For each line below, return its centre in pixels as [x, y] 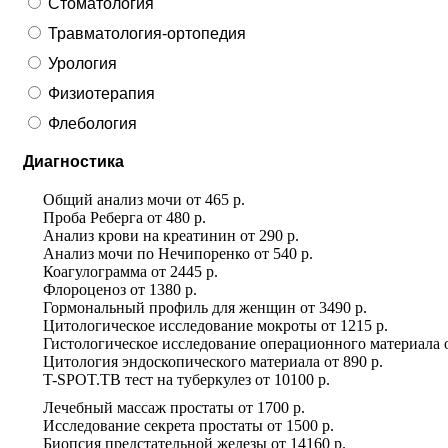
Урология [82, 63]
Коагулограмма [95, 271]
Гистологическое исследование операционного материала [241, 343]
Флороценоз [84, 289]
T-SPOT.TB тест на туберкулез [147, 379]
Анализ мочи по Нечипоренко [146, 253]
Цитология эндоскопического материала [181, 361]
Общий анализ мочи [112, 199]
